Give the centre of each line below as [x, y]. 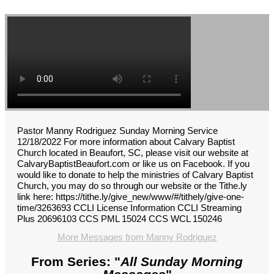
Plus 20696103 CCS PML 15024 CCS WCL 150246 [120, 219]
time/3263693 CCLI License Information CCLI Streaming [129, 208]
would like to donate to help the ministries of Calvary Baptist [135, 175]
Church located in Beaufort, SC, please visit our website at [133, 153]
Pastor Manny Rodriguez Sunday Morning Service [117, 131]
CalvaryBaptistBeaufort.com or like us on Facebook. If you [133, 164]
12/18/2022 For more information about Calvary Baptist [126, 142]
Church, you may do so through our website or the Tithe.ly [132, 186]
